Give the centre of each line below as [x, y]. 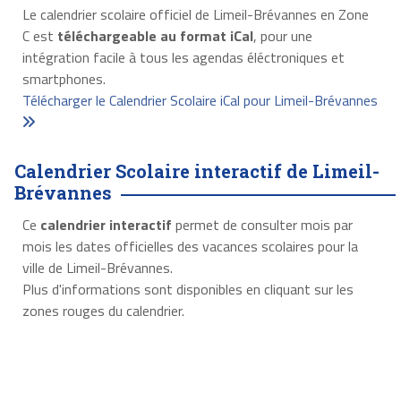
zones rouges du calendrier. [103, 311]
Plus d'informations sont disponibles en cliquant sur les [188, 290]
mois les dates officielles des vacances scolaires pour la [190, 247]
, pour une [282, 36]
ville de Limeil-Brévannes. [97, 268]
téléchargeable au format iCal [155, 36]
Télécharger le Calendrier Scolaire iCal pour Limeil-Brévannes [200, 101]
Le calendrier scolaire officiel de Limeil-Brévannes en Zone [195, 15]
